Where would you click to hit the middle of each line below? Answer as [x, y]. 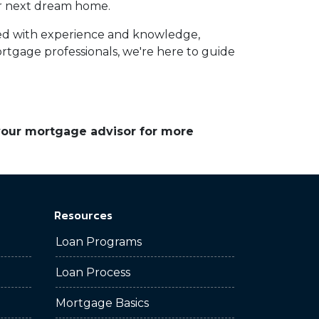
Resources [83, 215]
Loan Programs [99, 242]
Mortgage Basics [102, 303]
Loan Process [93, 272]
